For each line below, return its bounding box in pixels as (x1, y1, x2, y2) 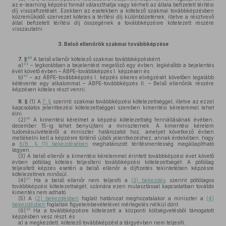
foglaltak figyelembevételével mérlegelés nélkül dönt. (45, 201, 180, 207)
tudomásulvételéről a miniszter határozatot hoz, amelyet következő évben (12, 129, 214, 135)
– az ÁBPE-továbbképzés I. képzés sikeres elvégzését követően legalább (28, 74, 214, 80)
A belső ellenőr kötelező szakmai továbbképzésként (33, 56, 160, 62)
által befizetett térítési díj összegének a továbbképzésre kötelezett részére (12, 20, 214, 26)
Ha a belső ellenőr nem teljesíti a (30, 177, 132, 183)
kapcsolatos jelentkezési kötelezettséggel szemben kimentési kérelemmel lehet (12, 104, 214, 110)
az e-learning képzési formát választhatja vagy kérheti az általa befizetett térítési (12, 2, 214, 8)
